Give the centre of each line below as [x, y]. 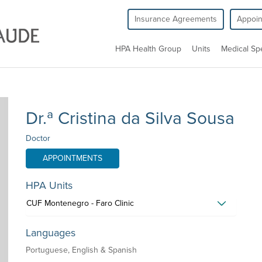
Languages [51, 233]
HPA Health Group [148, 49]
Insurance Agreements [176, 19]
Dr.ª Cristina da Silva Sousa [130, 118]
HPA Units [49, 185]
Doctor [38, 138]
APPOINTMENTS [73, 158]
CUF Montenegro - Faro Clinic [80, 203]
